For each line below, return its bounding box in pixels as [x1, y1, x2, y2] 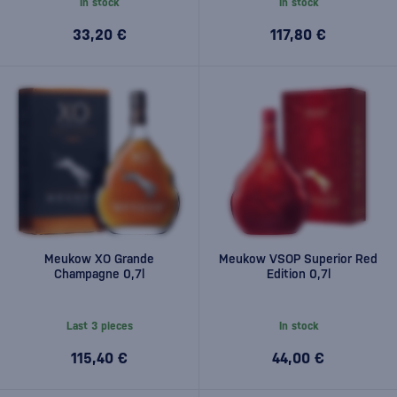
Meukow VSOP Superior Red [219, 252, 378, 266]
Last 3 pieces [66, 320, 133, 332]
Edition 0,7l [266, 267, 331, 281]
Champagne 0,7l [54, 267, 144, 281]
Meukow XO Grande [44, 252, 154, 266]
